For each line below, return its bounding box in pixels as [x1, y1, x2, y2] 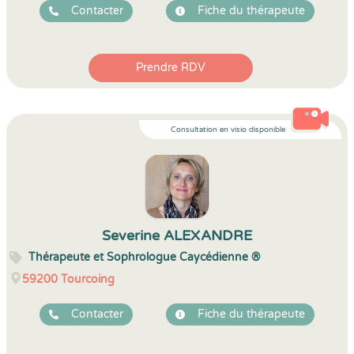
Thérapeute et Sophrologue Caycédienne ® [28, 250, 260, 264]
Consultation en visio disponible [171, 125, 285, 134]
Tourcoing [61, 273, 115, 286]
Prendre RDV [136, 61, 205, 74]
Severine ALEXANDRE [102, 227, 252, 244]
